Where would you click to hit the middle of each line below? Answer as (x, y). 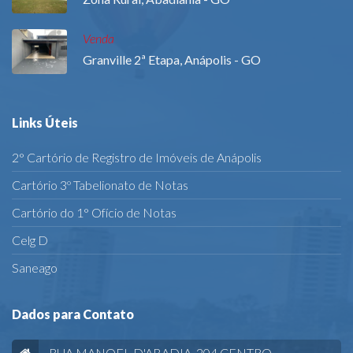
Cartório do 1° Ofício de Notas (94, 213)
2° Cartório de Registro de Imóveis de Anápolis (137, 158)
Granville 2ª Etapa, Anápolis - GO (172, 60)
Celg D (30, 240)
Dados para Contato (73, 314)
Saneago (35, 268)
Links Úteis (45, 123)
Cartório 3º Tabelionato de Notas (100, 185)
